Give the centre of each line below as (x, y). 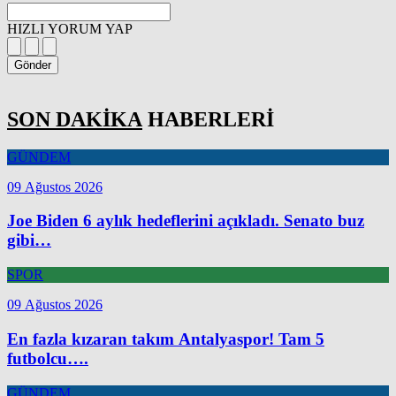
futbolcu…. (48, 358)
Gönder (33, 65)
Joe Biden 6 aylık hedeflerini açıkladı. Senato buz (186, 221)
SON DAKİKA (75, 119)
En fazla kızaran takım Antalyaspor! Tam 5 (166, 339)
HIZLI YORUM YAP (70, 28)
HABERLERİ (208, 119)
